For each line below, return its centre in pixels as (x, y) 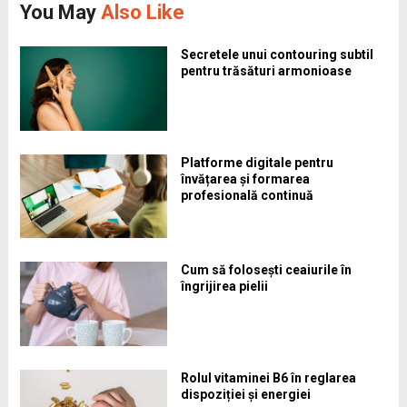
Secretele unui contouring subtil (277, 55)
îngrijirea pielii (224, 287)
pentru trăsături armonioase (266, 71)
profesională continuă (247, 195)
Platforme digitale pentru (257, 162)
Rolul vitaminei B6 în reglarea (268, 377)
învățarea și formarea (245, 179)
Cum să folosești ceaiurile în (266, 270)
